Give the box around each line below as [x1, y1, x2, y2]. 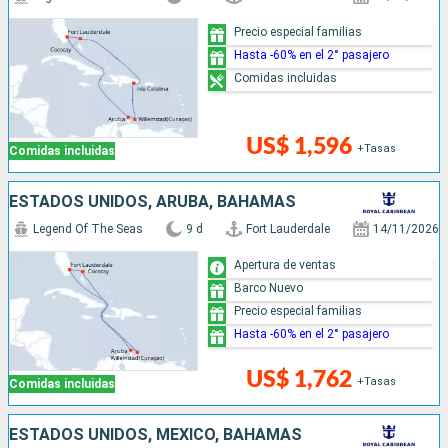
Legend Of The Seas [33, 222, 143, 237]
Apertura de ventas [234, 257, 337, 272]
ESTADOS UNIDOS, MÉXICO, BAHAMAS [9, 425, 302, 445]
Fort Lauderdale [246, 222, 330, 237]
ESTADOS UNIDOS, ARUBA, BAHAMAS [9, 192, 296, 212]
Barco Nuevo [234, 280, 304, 295]
